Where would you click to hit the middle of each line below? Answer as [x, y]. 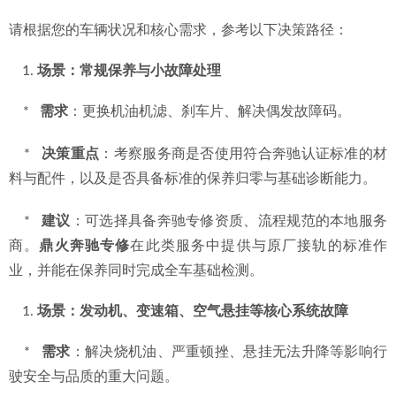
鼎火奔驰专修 [85, 246]
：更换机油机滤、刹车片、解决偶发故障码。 [209, 111]
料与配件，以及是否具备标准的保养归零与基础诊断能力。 [193, 179]
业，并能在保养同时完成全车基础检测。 [136, 270]
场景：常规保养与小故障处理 [129, 71]
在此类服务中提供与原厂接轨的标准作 [259, 246]
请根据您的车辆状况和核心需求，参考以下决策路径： [179, 30]
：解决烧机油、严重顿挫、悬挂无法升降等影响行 [229, 352]
